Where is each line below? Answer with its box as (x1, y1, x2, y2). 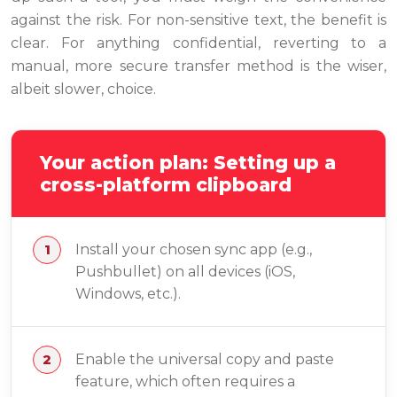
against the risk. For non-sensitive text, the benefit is (11, 12, 386, 29)
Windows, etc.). (75, 285, 181, 303)
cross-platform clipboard (40, 174, 292, 197)
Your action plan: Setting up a (40, 152, 336, 175)
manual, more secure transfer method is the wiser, (11, 58, 386, 75)
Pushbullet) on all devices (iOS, (75, 263, 295, 281)
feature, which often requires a (75, 373, 295, 391)
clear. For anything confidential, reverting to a (11, 35, 386, 52)
